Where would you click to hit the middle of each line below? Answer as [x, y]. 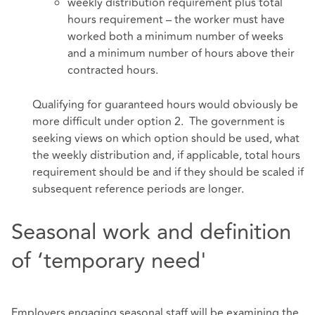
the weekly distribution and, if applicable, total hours [166, 156]
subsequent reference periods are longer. [138, 189]
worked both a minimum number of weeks [175, 36]
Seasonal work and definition [151, 232]
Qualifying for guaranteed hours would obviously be [165, 105]
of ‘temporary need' [109, 261]
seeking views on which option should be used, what [166, 139]
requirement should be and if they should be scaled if [168, 173]
